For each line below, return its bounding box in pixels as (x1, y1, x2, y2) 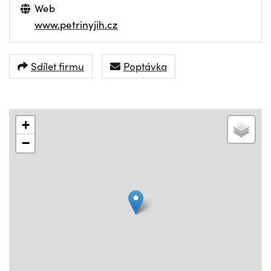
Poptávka (123, 59, 167, 74)
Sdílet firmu (31, 59, 84, 74)
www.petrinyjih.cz (34, 16, 118, 31)
